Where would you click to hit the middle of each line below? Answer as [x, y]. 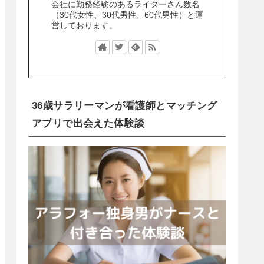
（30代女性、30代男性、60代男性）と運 [127, 15]
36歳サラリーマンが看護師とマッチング [125, 105]
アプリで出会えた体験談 [88, 123]
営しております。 [84, 26]
